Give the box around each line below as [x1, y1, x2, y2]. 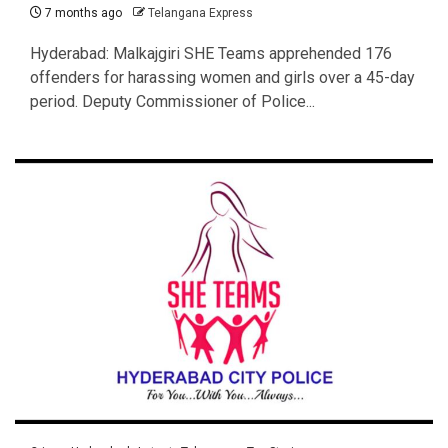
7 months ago [42, 6, 122, 20]
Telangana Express [148, 6, 253, 20]
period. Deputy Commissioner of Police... [30, 92, 315, 111]
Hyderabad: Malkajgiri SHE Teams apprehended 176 [30, 44, 392, 63]
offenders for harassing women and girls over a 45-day [30, 68, 415, 87]
